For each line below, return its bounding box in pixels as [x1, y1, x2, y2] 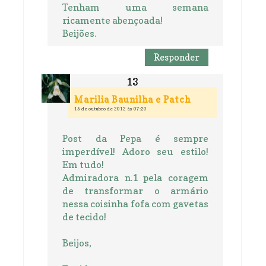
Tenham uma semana [62, 1, 208, 14]
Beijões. [62, 27, 96, 40]
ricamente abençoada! [62, 14, 163, 27]
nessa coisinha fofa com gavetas [62, 198, 208, 210]
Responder [154, 52, 199, 64]
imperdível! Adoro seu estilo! [62, 145, 208, 158]
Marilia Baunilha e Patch [74, 94, 191, 106]
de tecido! [62, 211, 106, 223]
